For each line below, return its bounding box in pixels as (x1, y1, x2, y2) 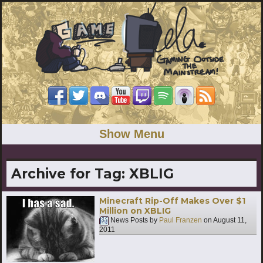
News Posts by (109, 216, 159, 225)
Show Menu (99, 127, 164, 140)
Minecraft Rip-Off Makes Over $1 (99, 195, 245, 206)
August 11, (213, 216, 247, 225)
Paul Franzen (159, 216, 202, 225)
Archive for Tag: (11, 165, 129, 182)
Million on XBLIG (99, 205, 171, 216)
